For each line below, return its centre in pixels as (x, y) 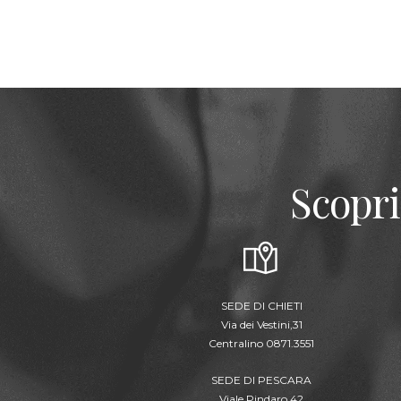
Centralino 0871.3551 (261, 343)
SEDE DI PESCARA (261, 380)
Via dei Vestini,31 (261, 324)
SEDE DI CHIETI (261, 306)
